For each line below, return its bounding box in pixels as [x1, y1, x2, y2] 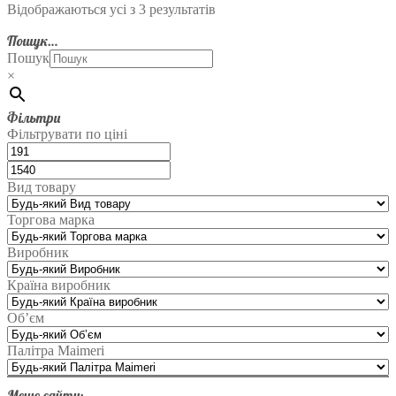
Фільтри [7, 108, 60, 126]
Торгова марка [7, 211, 95, 227]
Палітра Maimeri [7, 342, 104, 358]
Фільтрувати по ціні [7, 126, 127, 141]
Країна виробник [7, 277, 110, 293]
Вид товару [7, 179, 76, 194]
